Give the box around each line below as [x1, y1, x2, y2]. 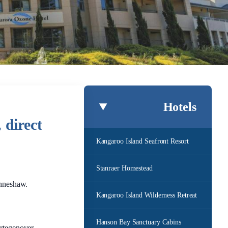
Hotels [163, 100, 196, 113]
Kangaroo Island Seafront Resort [96, 137, 189, 145]
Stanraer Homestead [96, 164, 153, 172]
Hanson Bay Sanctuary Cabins [96, 218, 181, 226]
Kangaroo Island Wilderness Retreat [96, 191, 197, 199]
